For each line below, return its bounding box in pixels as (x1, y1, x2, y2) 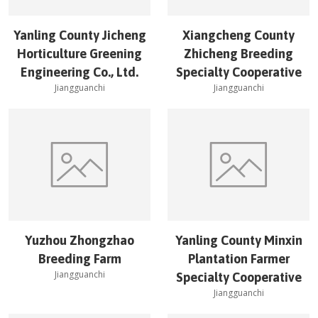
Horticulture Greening (17, 46, 142, 61)
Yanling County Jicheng (13, 28, 146, 43)
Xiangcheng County (182, 28, 295, 43)
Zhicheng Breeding (184, 46, 293, 61)
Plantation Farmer (187, 251, 290, 266)
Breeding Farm (38, 251, 121, 266)
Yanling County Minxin (175, 233, 302, 248)
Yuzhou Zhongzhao (25, 233, 134, 248)
